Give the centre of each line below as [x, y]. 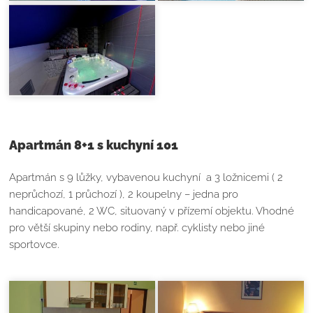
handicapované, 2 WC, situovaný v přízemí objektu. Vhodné [152, 211]
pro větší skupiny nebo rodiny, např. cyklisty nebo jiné [137, 227]
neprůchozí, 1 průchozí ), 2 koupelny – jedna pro [124, 194]
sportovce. [35, 244]
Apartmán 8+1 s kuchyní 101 [94, 145]
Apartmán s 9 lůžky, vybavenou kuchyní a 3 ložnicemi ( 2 [146, 177]
